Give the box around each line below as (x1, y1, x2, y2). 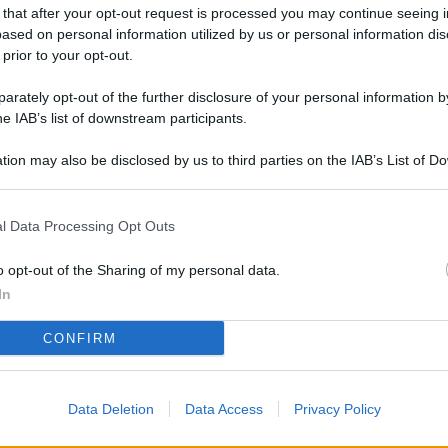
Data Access (184, 401, 263, 417)
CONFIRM (42, 330, 117, 346)
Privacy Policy (293, 401, 381, 417)
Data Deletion (67, 401, 154, 417)
